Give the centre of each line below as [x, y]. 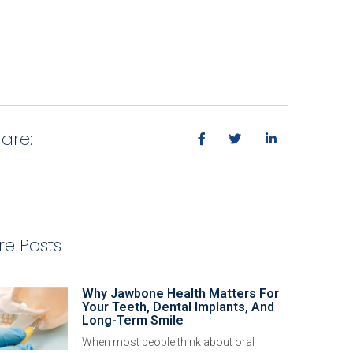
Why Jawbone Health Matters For [180, 294]
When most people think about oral [168, 342]
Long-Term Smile [133, 321]
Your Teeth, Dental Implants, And [178, 307]
